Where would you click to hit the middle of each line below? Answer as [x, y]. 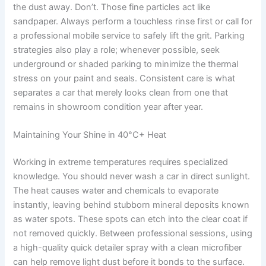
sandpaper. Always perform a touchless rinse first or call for [133, 21]
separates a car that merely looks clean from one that [121, 92]
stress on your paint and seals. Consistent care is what [124, 78]
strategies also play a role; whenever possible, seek [117, 50]
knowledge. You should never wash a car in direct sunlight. [132, 177]
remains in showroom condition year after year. [108, 107]
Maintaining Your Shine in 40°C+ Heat [90, 135]
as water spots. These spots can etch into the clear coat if [131, 219]
